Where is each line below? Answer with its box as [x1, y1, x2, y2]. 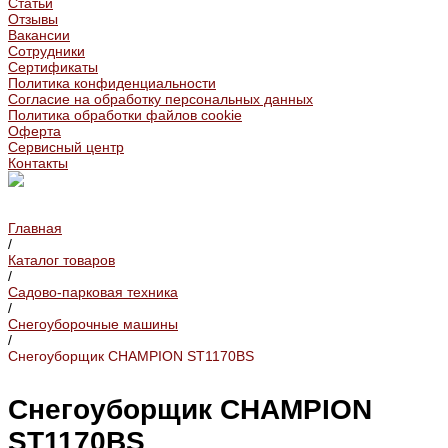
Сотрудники [8, 43, 85, 59]
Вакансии [8, 27, 70, 43]
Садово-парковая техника [8, 284, 178, 300]
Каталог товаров [8, 252, 115, 268]
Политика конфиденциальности [8, 75, 216, 91]
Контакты [8, 155, 68, 171]
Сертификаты [8, 59, 98, 75]
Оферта [8, 123, 61, 139]
